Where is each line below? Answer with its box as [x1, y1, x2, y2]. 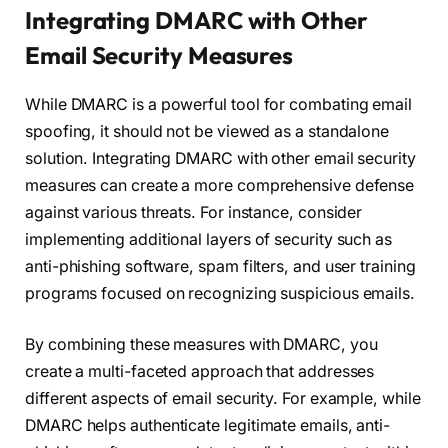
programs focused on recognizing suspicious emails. [25, 283, 416, 303]
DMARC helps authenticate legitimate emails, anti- [25, 416, 391, 436]
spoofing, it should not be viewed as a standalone [25, 121, 390, 141]
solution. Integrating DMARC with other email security [25, 148, 416, 168]
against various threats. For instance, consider [25, 202, 363, 222]
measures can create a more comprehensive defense [25, 175, 415, 195]
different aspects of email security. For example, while [25, 389, 421, 409]
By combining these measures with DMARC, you [25, 335, 378, 355]
